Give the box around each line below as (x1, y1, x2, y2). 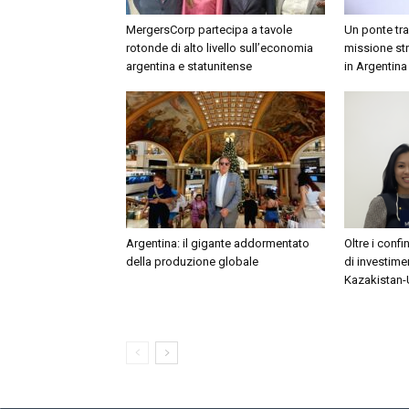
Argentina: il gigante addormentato (126, 236, 309, 250)
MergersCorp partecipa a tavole (126, 23, 292, 37)
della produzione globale (126, 255, 258, 268)
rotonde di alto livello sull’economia (126, 41, 313, 55)
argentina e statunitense (126, 59, 252, 73)
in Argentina (344, 59, 407, 73)
